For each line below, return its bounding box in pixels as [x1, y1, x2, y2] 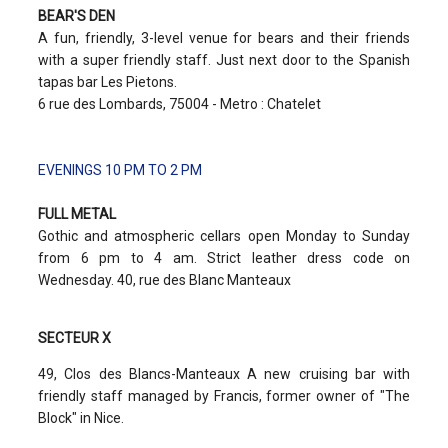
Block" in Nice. [38, 409, 124, 426]
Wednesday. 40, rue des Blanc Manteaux [38, 271, 294, 288]
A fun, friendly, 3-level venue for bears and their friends [38, 29, 410, 46]
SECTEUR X [38, 329, 111, 346]
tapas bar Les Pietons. [38, 73, 177, 90]
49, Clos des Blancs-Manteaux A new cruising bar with [38, 365, 410, 382]
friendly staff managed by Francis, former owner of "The [38, 387, 410, 404]
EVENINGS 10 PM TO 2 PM [38, 161, 202, 178]
